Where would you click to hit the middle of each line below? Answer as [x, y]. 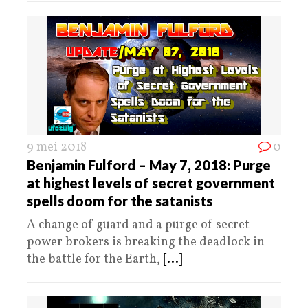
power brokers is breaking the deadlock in [146, 242]
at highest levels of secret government [151, 183]
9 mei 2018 [57, 147]
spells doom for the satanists [120, 200]
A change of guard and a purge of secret [138, 225]
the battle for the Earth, [95, 259]
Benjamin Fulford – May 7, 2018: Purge [149, 165]
